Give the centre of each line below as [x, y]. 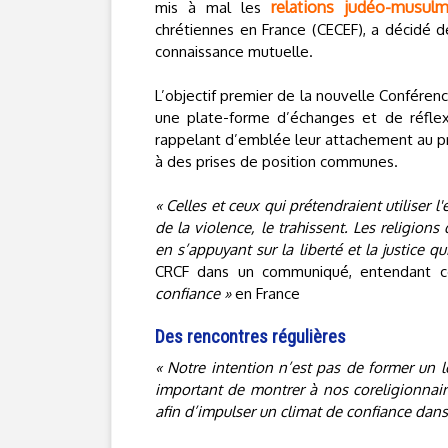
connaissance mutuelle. [234, 51]
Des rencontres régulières [250, 336]
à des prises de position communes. [276, 161]
